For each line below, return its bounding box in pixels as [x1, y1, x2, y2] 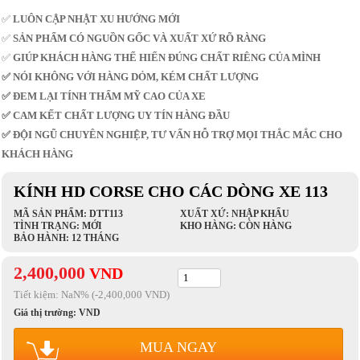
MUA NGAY [139, 339, 217, 356]
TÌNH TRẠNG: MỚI [14, 220, 103, 232]
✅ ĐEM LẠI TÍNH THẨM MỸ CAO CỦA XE [2, 90, 207, 103]
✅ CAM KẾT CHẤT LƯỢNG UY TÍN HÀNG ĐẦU [2, 109, 231, 122]
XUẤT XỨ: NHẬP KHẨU [179, 208, 289, 220]
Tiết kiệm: [14, 288, 62, 301]
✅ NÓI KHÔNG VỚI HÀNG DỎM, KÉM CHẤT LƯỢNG [2, 71, 260, 84]
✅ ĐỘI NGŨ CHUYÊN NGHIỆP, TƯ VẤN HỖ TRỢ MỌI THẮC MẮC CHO [2, 129, 343, 141]
